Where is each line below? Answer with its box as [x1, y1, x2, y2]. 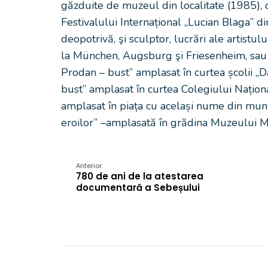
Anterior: [76, 161, 103, 170]
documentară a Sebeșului [76, 181, 200, 194]
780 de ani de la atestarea [76, 170, 203, 182]
